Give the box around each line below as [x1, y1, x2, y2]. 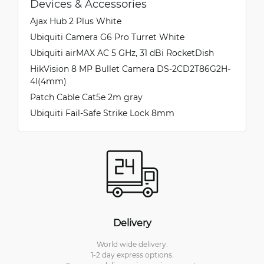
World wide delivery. [96, 239, 168, 249]
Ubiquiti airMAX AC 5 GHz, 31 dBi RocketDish [30, 47, 214, 58]
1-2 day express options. [90, 249, 174, 259]
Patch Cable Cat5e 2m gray [30, 91, 143, 103]
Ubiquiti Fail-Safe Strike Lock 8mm [30, 107, 174, 118]
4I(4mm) [30, 75, 67, 87]
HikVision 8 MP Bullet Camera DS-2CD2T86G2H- [30, 62, 230, 74]
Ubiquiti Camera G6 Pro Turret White [30, 31, 184, 42]
